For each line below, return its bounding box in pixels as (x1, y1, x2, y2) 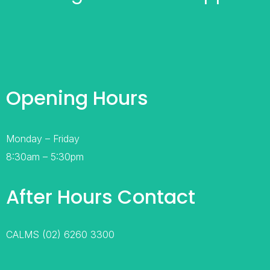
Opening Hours (5, 84, 148, 112)
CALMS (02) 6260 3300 (5, 228, 115, 241)
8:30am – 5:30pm (5, 151, 84, 163)
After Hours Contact (5, 183, 195, 211)
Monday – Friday (5, 133, 80, 145)
